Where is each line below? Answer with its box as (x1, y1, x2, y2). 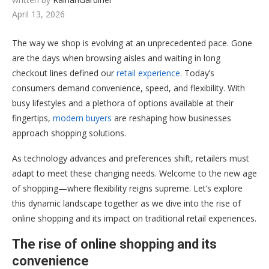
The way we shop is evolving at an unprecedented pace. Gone (12, 37, 252, 49)
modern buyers (53, 112, 112, 124)
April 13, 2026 (12, 8, 65, 20)
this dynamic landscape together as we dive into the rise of (12, 197, 241, 209)
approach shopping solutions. (12, 127, 126, 139)
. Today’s (180, 67, 214, 79)
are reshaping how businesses (112, 112, 231, 124)
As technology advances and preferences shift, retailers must (12, 152, 249, 164)
